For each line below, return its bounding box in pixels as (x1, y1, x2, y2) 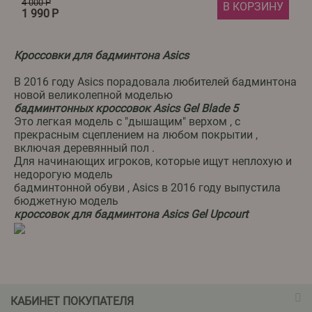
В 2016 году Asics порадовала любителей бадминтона (14, 75, 297, 89)
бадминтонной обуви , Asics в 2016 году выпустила (14, 181, 281, 195)
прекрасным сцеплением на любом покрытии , (14, 128, 258, 142)
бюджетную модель (14, 194, 118, 208)
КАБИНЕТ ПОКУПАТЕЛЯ (10, 295, 134, 309)
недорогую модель (14, 168, 113, 182)
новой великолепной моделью (14, 88, 173, 102)
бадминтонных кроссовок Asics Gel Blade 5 (14, 102, 238, 116)
